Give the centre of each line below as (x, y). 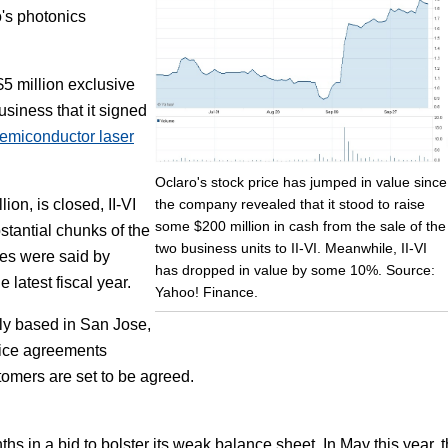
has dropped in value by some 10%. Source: (294, 269)
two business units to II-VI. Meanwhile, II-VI (290, 247)
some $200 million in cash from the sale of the (300, 225)
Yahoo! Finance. (206, 291)
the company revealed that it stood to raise (289, 203)
